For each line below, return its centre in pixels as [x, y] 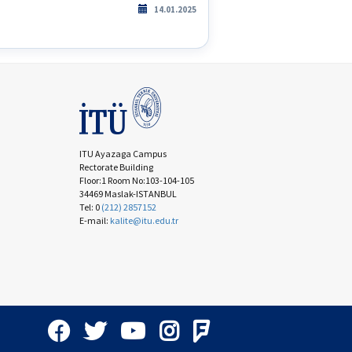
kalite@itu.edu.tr [144, 220]
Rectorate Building [116, 167]
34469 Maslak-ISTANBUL [128, 194]
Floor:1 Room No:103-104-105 [136, 180]
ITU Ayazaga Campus [123, 154]
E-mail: [94, 220]
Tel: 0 [90, 207]
